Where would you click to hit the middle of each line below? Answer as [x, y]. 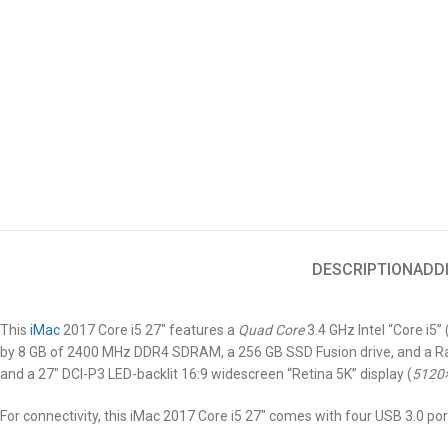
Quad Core [271, 330]
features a [203, 330]
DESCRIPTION [362, 269]
